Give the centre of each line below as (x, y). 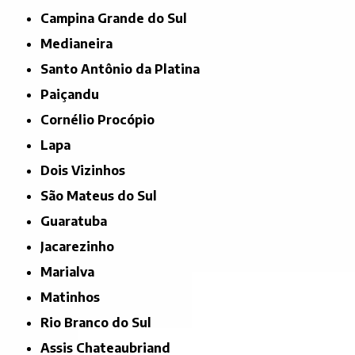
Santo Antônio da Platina (124, 69)
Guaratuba (79, 221)
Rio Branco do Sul (101, 322)
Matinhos (76, 297)
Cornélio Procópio (102, 119)
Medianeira (83, 43)
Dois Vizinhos (88, 170)
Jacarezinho (80, 246)
